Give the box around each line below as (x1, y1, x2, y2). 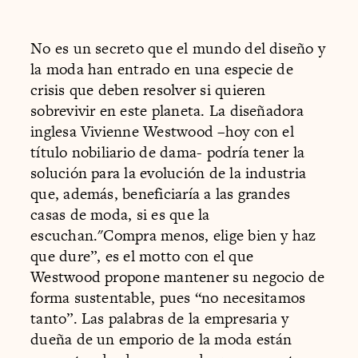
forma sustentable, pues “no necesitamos (30, 286, 306, 308)
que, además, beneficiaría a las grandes (30, 182, 291, 205)
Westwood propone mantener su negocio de (30, 265, 325, 288)
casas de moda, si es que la (30, 203, 210, 225)
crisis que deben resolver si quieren (30, 78, 266, 101)
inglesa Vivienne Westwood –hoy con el (30, 120, 294, 142)
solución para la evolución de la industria (30, 161, 307, 184)
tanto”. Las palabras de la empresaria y (30, 307, 289, 329)
